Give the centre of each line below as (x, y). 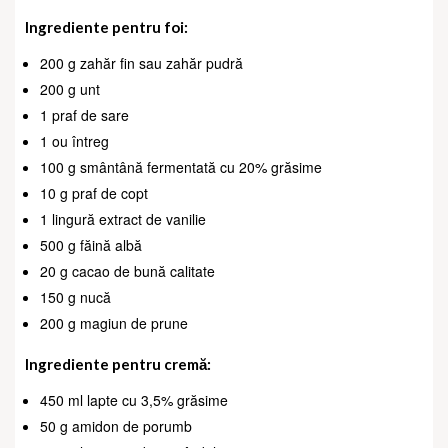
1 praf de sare (84, 114)
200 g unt (70, 88)
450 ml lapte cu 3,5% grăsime (134, 399)
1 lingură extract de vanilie (123, 218)
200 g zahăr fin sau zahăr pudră (141, 62)
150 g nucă (75, 296)
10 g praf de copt (94, 192)
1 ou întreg (74, 140)
